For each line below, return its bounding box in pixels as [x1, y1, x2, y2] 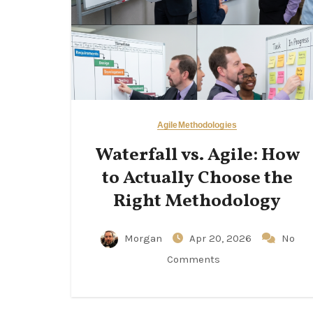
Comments [167, 253, 220, 265]
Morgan [121, 232, 165, 245]
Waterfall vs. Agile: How [94, 143, 300, 168]
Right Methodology [113, 189, 281, 214]
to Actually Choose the [101, 166, 293, 191]
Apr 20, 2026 [189, 232, 254, 245]
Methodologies [177, 120, 237, 130]
